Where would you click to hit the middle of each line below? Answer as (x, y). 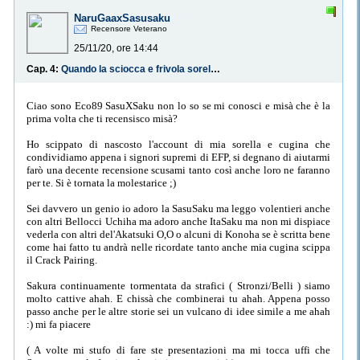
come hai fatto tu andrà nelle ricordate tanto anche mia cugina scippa (178, 247)
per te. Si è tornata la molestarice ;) (101, 182)
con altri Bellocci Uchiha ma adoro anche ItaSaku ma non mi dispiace (178, 221)
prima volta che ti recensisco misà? (102, 118)
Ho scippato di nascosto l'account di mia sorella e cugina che (178, 144)
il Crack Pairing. (62, 260)
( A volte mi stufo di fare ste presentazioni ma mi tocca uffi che (178, 350)
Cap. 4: (44, 70)
